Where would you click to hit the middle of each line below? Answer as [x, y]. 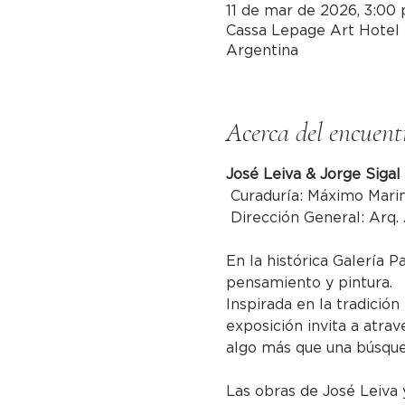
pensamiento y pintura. [310, 283]
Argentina [263, 51]
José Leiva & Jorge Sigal [314, 174]
